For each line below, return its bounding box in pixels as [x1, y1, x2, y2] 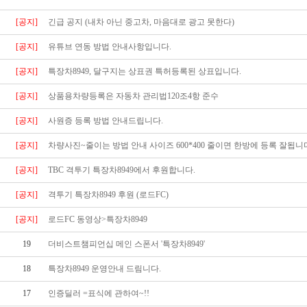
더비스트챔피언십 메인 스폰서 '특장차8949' [48, 239, 205, 249]
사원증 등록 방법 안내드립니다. [48, 116, 163, 125]
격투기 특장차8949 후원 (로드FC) [48, 190, 169, 199]
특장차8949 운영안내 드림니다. [48, 264, 161, 273]
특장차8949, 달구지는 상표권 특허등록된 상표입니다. [48, 66, 241, 76]
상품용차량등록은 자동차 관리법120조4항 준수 [48, 91, 219, 101]
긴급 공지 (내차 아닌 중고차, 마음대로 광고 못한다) [48, 17, 234, 27]
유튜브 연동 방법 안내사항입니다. [48, 42, 171, 51]
